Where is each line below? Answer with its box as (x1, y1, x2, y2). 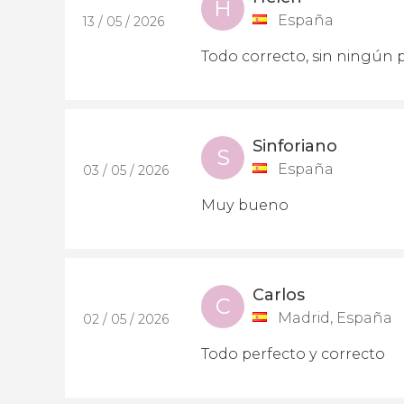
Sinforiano (252, 136, 337, 156)
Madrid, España (278, 309, 392, 326)
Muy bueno (201, 197, 289, 214)
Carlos (252, 285, 305, 305)
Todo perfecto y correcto (201, 345, 385, 363)
